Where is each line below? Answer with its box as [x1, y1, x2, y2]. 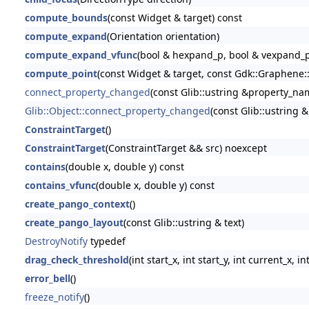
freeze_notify [24, 290, 84, 303]
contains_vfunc [24, 178, 96, 192]
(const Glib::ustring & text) [123, 215, 244, 229]
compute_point [24, 66, 97, 80]
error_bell [24, 271, 70, 285]
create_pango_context [24, 197, 130, 210]
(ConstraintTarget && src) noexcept [105, 141, 267, 154]
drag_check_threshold [24, 252, 129, 266]
